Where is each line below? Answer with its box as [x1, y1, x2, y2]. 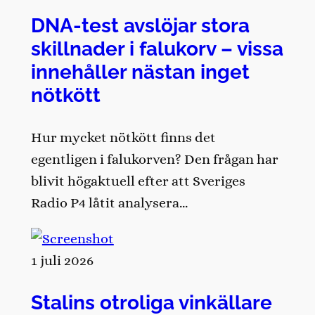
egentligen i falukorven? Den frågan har [30, 151, 278, 168]
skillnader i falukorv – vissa [30, 36, 283, 60]
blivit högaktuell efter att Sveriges [30, 173, 245, 190]
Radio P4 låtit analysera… [30, 195, 188, 212]
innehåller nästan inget [30, 59, 250, 84]
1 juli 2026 [30, 252, 94, 269]
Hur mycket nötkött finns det [30, 129, 216, 146]
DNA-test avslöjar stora [30, 13, 250, 37]
